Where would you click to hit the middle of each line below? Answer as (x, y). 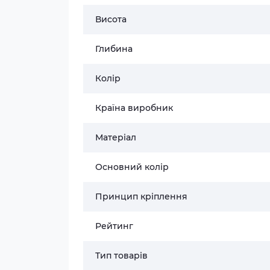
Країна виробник (134, 108)
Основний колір (132, 167)
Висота (111, 19)
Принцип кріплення (141, 196)
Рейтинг (114, 226)
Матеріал (116, 137)
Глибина (114, 49)
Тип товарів (121, 256)
